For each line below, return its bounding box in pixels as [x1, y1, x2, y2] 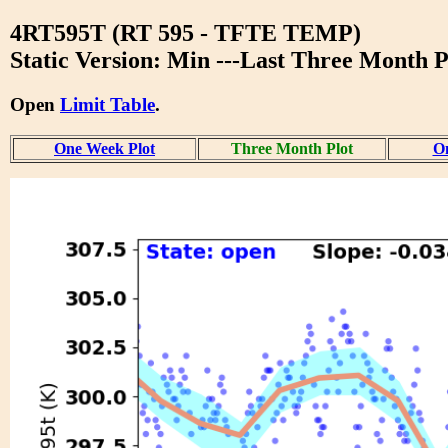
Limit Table [60, 93, 155, 115]
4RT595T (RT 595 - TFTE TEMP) [10, 19, 361, 46]
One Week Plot [54, 139, 155, 157]
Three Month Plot [231, 139, 353, 157]
